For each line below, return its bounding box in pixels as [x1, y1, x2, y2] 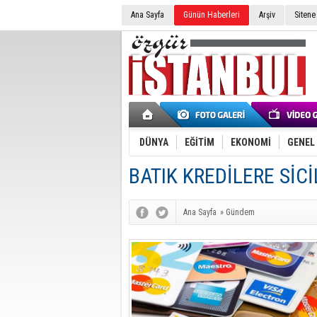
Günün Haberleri [183, 10, 240, 20]
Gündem [226, 207, 255, 217]
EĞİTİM [185, 137, 214, 148]
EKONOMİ [231, 137, 271, 148]
